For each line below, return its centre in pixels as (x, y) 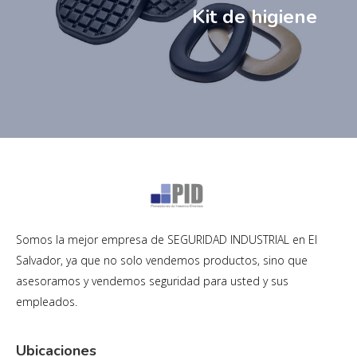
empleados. (47, 302)
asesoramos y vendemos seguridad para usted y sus (152, 281)
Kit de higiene (255, 17)
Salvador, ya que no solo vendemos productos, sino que (162, 260)
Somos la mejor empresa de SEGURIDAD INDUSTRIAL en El (167, 239)
